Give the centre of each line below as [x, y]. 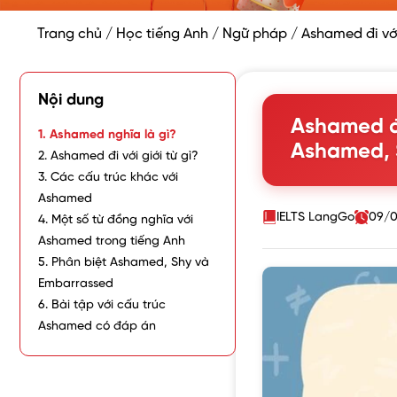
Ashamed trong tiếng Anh [112, 242]
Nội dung [71, 101]
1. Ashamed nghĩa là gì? [107, 136]
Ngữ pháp [255, 35]
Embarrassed [76, 284]
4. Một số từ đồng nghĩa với [116, 221]
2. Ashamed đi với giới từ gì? [118, 157]
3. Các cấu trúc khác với [108, 178]
